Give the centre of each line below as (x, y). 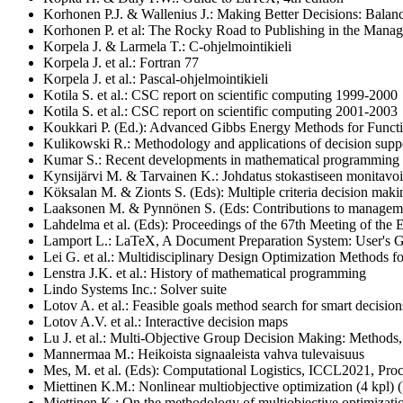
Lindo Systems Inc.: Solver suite (135, 289)
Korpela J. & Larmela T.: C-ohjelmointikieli (167, 46)
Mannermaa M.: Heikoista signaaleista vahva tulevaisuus (204, 354)
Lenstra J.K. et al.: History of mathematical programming (205, 273)
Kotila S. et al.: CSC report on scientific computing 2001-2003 (220, 111)
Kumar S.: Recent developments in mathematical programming (221, 159)
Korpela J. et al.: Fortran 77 (121, 62)
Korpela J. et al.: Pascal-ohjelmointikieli (156, 78)
